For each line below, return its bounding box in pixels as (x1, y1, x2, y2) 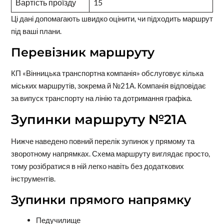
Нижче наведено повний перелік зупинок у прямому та (10, 136, 194, 145)
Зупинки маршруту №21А (10, 111, 186, 127)
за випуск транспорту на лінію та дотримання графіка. (10, 93, 192, 102)
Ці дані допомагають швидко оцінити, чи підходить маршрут (10, 13, 213, 23)
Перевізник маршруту (10, 44, 154, 59)
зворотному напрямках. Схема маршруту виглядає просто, (10, 148, 210, 158)
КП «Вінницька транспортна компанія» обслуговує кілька (10, 68, 203, 77)
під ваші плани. (10, 26, 61, 35)
